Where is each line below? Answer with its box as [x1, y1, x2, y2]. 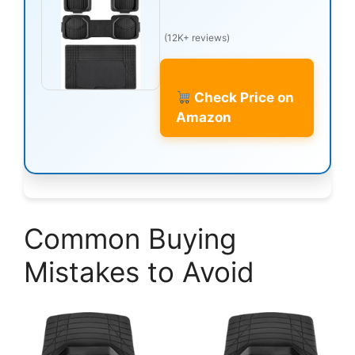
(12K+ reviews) [164, 31, 230, 44]
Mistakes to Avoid [24, 255, 254, 289]
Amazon [176, 109, 231, 125]
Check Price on [191, 89, 295, 105]
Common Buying [24, 222, 236, 256]
